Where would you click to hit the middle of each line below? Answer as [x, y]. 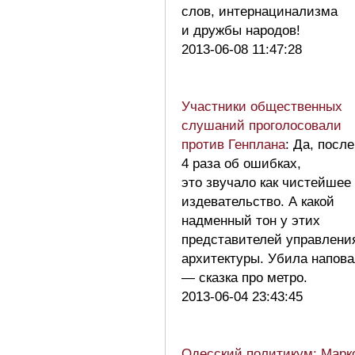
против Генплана [233, 144]
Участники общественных [262, 106]
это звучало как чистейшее [266, 182]
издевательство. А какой [258, 201]
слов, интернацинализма [260, 11]
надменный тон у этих [251, 220]
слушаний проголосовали [261, 125]
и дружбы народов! [245, 30]
